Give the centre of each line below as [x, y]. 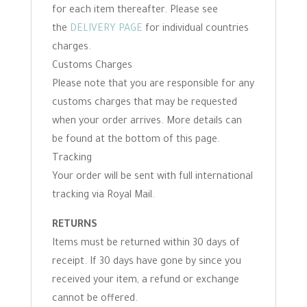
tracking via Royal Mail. [103, 196]
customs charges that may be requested [144, 103]
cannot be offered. [95, 299]
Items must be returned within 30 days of [146, 244]
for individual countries [195, 29]
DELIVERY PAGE [106, 29]
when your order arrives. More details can [147, 122]
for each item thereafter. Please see [135, 11]
